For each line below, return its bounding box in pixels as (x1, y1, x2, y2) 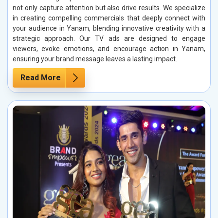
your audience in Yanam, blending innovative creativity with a (13, 24, 205, 32)
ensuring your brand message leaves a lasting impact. (13, 54, 177, 63)
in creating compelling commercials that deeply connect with (13, 14, 205, 22)
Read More (20, 73, 61, 82)
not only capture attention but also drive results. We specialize (13, 3, 205, 12)
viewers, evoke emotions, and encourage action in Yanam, (13, 44, 205, 53)
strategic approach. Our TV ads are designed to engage (13, 34, 205, 42)
